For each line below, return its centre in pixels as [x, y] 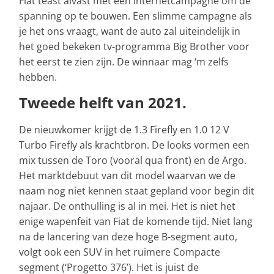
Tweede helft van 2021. [103, 103]
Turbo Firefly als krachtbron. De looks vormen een [134, 145]
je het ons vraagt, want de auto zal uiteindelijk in [130, 31]
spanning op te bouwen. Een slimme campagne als [135, 16]
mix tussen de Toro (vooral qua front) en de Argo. [133, 161]
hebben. [38, 77]
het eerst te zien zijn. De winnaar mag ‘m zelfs [124, 62]
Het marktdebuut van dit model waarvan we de [127, 176]
